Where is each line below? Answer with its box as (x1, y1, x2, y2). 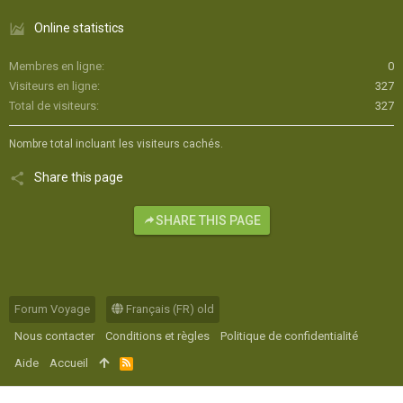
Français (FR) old (123, 302, 214, 317)
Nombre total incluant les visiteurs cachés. (9, 138, 223, 151)
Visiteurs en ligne (9, 79, 97, 94)
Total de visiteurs (9, 99, 96, 113)
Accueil (49, 356, 88, 371)
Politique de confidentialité (220, 329, 358, 344)
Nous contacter (14, 329, 94, 344)
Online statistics (34, 21, 124, 36)
